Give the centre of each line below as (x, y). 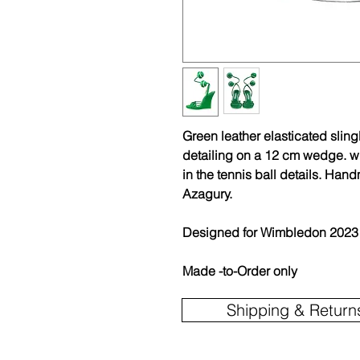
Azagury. (207, 194)
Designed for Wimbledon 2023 (270, 233)
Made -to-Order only (241, 271)
